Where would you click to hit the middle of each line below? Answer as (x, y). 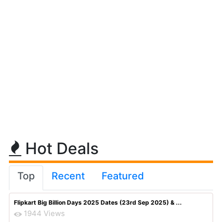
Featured (123, 176)
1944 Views (44, 213)
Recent (68, 176)
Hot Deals (60, 148)
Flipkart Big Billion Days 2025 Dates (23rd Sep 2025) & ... (98, 202)
